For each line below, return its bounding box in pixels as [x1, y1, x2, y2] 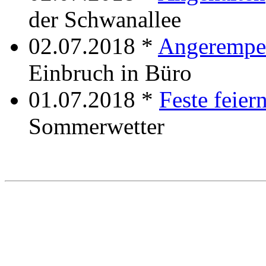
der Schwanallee [28, 6, 181, 32]
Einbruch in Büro [28, 59, 192, 85]
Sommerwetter [28, 113, 164, 139]
